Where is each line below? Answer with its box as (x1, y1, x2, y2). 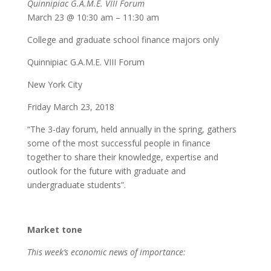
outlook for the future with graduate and (27, 165, 186, 177)
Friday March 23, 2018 (27, 100, 114, 113)
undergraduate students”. (27, 178, 126, 191)
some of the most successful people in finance (27, 137, 211, 149)
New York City (27, 78, 82, 90)
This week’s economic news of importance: (27, 246, 186, 258)
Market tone (27, 223, 82, 235)
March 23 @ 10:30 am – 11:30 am (27, 11, 159, 23)
